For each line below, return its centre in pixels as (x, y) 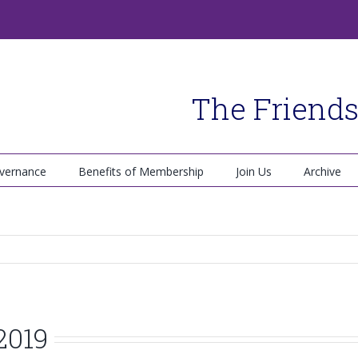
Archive (322, 171)
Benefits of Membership (141, 171)
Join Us (254, 171)
